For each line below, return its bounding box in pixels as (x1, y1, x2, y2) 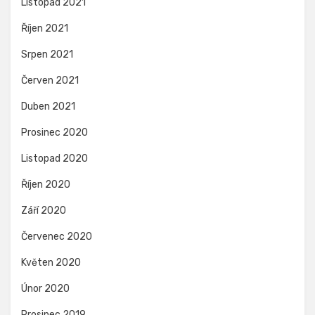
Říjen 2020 (21, 178, 70, 191)
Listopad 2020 (21, 152, 88, 165)
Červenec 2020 (21, 230, 92, 243)
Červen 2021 (21, 74, 79, 86)
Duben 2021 (21, 100, 75, 112)
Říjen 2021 (21, 22, 68, 34)
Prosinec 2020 (21, 126, 88, 139)
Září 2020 (21, 204, 66, 217)
